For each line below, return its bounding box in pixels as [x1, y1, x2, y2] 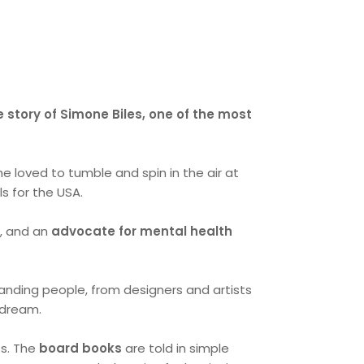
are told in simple [122, 340, 230, 357]
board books [39, 340, 123, 357]
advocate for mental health [48, 223, 233, 240]
